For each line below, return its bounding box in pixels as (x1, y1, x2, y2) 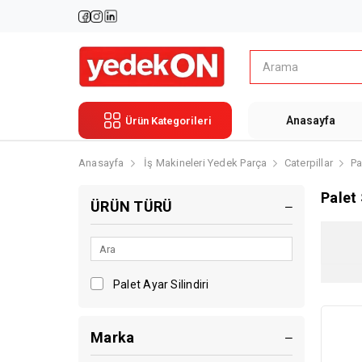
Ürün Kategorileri (124, 114, 212, 127)
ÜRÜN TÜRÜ (90, 198, 173, 215)
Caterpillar (284, 157, 334, 169)
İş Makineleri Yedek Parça (144, 157, 267, 169)
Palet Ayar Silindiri (113, 278, 209, 291)
